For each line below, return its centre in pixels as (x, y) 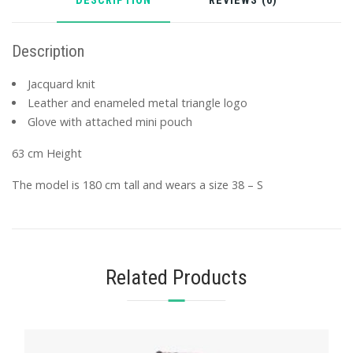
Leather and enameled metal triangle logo (138, 103)
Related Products (176, 277)
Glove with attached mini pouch (110, 122)
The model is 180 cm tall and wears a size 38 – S (137, 185)
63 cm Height (47, 154)
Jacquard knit (62, 84)
